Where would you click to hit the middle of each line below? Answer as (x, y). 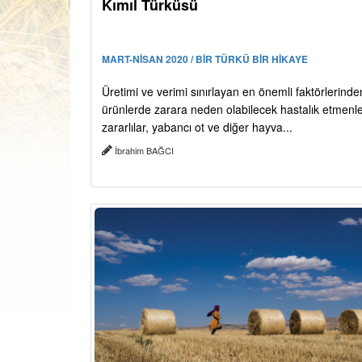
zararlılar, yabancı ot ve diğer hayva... (197, 127)
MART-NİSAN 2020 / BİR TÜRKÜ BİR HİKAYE (205, 59)
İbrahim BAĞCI (144, 151)
